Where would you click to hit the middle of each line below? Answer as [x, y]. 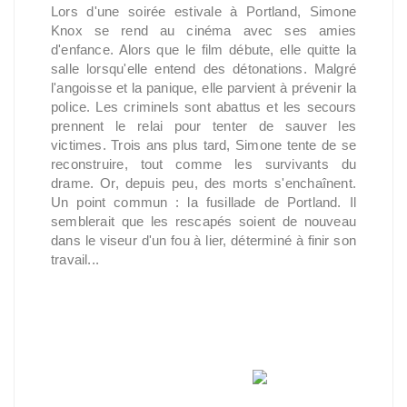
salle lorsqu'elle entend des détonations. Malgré [203, 68]
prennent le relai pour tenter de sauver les [203, 125]
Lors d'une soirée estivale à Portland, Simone [203, 11]
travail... [75, 259]
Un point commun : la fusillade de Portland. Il [203, 202]
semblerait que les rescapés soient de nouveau [203, 221]
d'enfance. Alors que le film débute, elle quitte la [203, 49]
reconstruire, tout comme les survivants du [203, 164]
